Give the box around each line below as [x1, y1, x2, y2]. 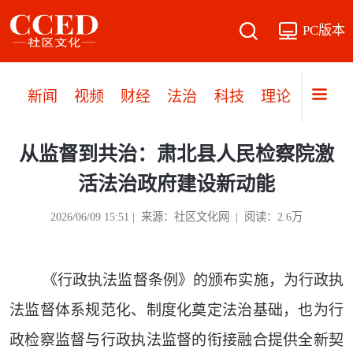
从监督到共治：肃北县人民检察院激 [19, 143, 334, 165]
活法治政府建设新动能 [78, 173, 275, 195]
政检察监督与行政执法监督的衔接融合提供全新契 [9, 332, 344, 349]
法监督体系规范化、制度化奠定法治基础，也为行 [9, 302, 344, 319]
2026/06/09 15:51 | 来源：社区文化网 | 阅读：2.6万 [50, 210, 303, 224]
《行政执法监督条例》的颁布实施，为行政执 [42, 272, 344, 289]
